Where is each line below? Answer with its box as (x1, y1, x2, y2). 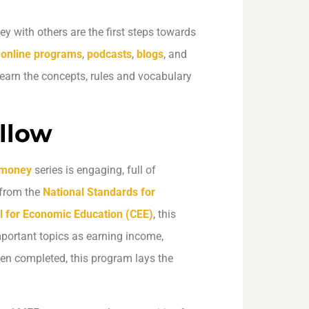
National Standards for (43, 186, 155, 199)
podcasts (87, 48, 132, 61)
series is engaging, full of (32, 163, 156, 177)
